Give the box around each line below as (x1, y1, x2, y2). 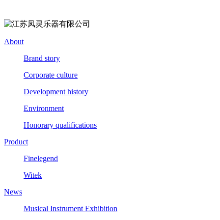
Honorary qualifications (24, 121, 97, 130)
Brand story (24, 54, 60, 63)
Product (4, 137, 28, 146)
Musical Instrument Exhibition (24, 204, 117, 213)
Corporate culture (24, 71, 78, 80)
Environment (24, 104, 64, 113)
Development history (24, 87, 88, 96)
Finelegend (24, 154, 58, 163)
